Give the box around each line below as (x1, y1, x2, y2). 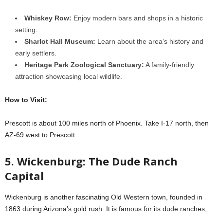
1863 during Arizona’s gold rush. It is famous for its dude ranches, (5, 205, 207, 213)
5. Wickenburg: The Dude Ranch (5, 154, 178, 168)
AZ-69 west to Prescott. (5, 131, 77, 139)
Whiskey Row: (24, 14, 72, 22)
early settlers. (15, 49, 56, 57)
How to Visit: (5, 96, 47, 104)
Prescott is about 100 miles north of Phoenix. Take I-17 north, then (5, 119, 209, 127)
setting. (15, 26, 37, 34)
